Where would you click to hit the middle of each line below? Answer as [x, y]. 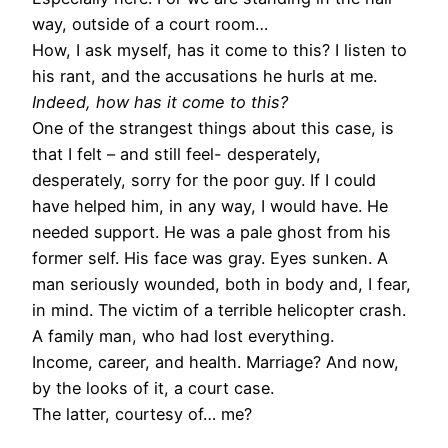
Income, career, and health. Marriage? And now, [215, 361]
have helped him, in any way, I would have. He [210, 205]
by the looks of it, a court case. [153, 387]
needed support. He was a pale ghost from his [211, 231]
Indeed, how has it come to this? [160, 101]
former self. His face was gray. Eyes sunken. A [210, 257]
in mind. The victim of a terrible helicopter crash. [219, 309]
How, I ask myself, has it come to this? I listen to [219, 49]
